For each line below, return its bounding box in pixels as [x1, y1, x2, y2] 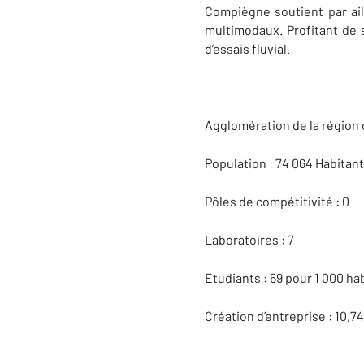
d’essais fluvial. [205, 41, 290, 56]
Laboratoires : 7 [205, 232, 294, 247]
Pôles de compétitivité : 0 [205, 193, 349, 209]
